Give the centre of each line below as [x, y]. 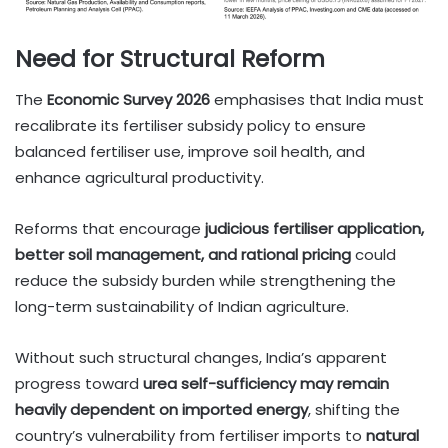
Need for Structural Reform [170, 59]
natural [392, 435]
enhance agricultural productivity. [139, 177]
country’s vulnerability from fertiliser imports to [190, 435]
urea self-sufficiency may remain [266, 383]
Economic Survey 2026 [128, 99]
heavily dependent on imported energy [161, 409]
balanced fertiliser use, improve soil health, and [190, 151]
